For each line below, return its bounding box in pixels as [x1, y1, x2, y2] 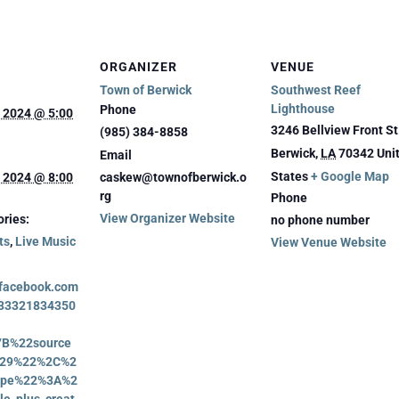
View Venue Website [271, 234, 387, 249]
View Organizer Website [100, 210, 235, 225]
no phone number [271, 212, 370, 227]
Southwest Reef [271, 82, 361, 97]
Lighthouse [271, 101, 335, 116]
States [271, 168, 308, 183]
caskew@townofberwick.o [100, 169, 247, 184]
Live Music [15, 233, 76, 248]
